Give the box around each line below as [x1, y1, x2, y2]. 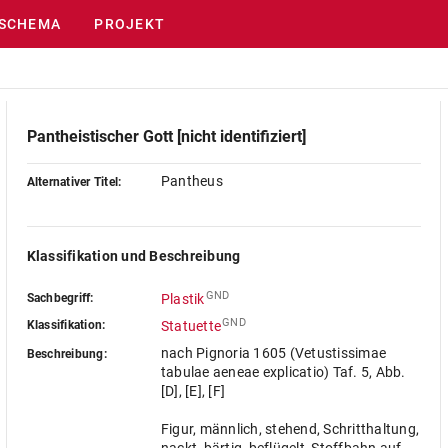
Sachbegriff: [26, 291, 94, 305]
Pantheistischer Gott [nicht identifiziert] [26, 127, 306, 146]
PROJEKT [94, 16, 166, 32]
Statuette [160, 318, 222, 334]
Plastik [160, 291, 205, 307]
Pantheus [160, 173, 223, 189]
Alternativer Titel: [26, 175, 122, 189]
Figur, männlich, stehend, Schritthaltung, [160, 421, 420, 437]
